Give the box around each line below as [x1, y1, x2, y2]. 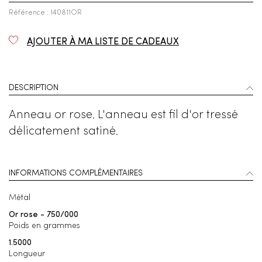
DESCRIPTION [9, 84, 58, 92]
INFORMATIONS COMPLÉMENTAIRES [9, 169, 143, 178]
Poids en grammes [9, 222, 80, 230]
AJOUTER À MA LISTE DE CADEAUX [27, 37, 179, 47]
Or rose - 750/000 [9, 211, 78, 219]
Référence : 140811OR [9, 9, 82, 17]
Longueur [9, 250, 45, 258]
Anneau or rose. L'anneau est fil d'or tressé [9, 109, 238, 122]
